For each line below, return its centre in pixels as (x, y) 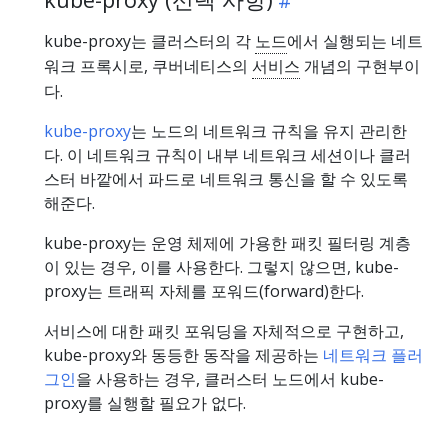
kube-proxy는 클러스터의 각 (149, 40)
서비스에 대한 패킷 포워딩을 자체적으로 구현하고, (224, 330)
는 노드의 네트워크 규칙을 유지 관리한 (269, 130)
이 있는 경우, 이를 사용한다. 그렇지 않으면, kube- (221, 266)
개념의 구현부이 (360, 65)
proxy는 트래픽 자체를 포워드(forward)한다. (204, 290)
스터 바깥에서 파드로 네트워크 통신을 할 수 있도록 (226, 178)
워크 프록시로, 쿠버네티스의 (148, 65)
